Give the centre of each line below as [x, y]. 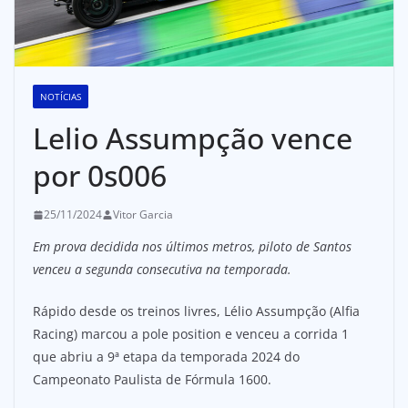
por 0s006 [100, 176]
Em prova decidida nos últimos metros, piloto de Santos [192, 247]
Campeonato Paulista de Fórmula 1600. [152, 380]
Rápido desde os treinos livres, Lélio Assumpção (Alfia [196, 311]
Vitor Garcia [143, 215]
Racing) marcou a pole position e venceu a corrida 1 [191, 334]
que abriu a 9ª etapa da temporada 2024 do [166, 357]
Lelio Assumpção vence [193, 138]
